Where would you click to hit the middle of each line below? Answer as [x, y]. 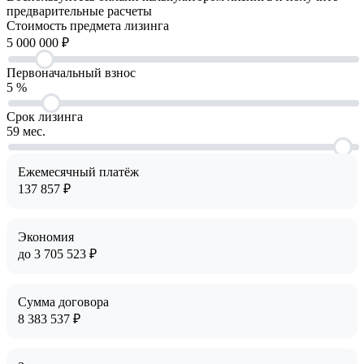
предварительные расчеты [79, 11]
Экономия [46, 236]
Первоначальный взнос [71, 72]
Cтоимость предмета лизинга [88, 25]
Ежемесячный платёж [78, 171]
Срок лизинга [45, 116]
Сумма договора [63, 301]
